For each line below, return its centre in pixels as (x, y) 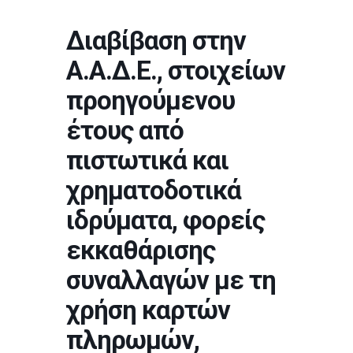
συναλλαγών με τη (171, 280)
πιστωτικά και (147, 160)
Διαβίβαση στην (156, 41)
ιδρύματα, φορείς (165, 220)
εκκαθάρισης (141, 250)
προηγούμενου (150, 100)
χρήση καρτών (148, 310)
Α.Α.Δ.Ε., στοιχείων (176, 71)
